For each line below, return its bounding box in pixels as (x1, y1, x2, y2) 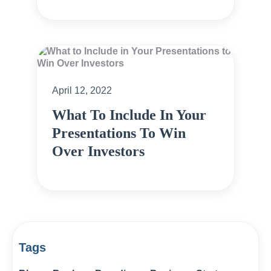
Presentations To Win (52, 125, 186, 141)
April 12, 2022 (52, 85, 112, 96)
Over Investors (52, 143, 145, 159)
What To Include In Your (52, 106, 206, 123)
